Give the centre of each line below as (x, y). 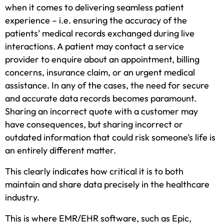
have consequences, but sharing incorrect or (94, 124)
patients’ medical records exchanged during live (100, 33)
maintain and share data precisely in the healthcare (107, 184)
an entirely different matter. (60, 150)
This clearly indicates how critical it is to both (94, 171)
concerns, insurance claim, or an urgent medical (100, 72)
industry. (22, 197)
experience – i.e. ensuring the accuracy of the (96, 20)
